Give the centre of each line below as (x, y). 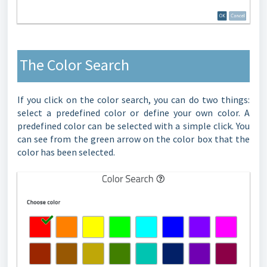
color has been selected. (66, 152)
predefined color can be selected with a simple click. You (133, 126)
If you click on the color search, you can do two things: (133, 100)
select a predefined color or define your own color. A (133, 113)
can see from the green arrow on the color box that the (133, 139)
